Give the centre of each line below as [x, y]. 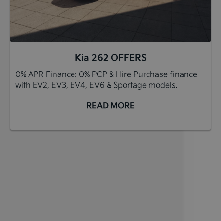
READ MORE [110, 105]
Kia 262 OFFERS [110, 57]
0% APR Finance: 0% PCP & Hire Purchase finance [106, 74]
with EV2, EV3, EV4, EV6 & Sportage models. [96, 85]
